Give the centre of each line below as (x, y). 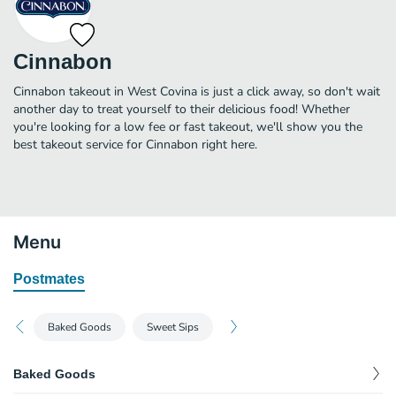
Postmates (49, 278)
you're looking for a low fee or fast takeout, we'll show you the (188, 126)
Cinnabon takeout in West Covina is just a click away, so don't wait (197, 91)
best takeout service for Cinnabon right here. (135, 144)
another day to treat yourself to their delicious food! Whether (182, 109)
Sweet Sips (173, 327)
